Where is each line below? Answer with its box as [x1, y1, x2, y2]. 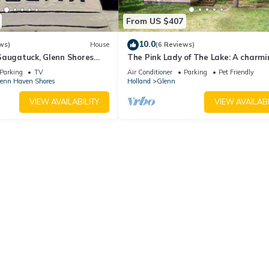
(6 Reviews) [156, 40, 195, 49]
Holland [127, 76, 151, 85]
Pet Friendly [219, 67, 254, 76]
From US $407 [126, 16, 183, 27]
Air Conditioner [127, 67, 172, 76]
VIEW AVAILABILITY [29, 97, 99, 107]
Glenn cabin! [127, 62, 174, 73]
